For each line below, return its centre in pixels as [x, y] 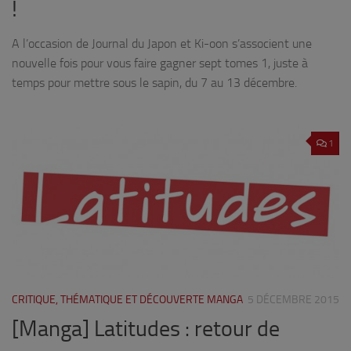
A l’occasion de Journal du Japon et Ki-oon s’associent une [162, 44]
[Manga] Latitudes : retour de [146, 329]
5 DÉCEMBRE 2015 [293, 300]
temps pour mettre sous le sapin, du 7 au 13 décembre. [154, 83]
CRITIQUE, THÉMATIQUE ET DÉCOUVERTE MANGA [127, 300]
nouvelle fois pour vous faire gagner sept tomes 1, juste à [160, 63]
